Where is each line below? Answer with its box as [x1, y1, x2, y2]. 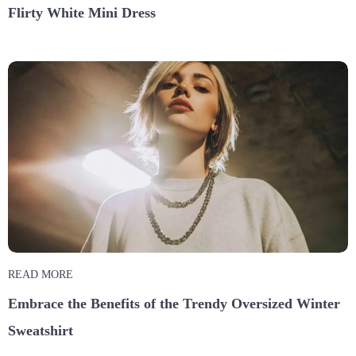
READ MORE [8, 269, 73, 281]
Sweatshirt [8, 323, 73, 339]
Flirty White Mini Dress [8, 5, 156, 21]
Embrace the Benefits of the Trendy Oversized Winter [8, 296, 340, 311]
